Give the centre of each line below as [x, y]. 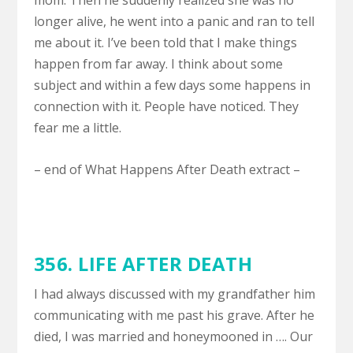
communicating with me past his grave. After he [174, 315]
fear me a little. [77, 128]
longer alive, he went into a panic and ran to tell [174, 22]
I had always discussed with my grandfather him [174, 294]
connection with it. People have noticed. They [166, 107]
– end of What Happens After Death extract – [167, 169]
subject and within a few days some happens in [172, 85]
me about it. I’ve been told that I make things [165, 43]
